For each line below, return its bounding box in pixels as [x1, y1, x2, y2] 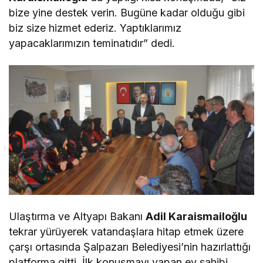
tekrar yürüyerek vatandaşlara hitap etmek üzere [9, 225, 244, 238]
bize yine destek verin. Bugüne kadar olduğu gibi [9, 6, 245, 19]
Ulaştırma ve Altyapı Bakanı [9, 210, 146, 222]
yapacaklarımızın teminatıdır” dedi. [9, 37, 176, 49]
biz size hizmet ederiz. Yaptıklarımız [9, 22, 182, 34]
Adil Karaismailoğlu [146, 210, 248, 222]
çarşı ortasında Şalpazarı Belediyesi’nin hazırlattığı [9, 240, 251, 253]
